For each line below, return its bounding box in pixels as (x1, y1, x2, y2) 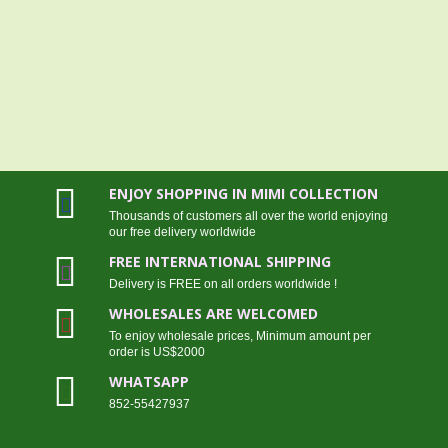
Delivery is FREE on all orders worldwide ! (108, 277, 337, 292)
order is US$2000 (108, 345, 205, 360)
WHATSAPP (108, 372, 189, 392)
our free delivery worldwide (108, 225, 256, 240)
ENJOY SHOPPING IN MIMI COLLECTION (108, 184, 378, 204)
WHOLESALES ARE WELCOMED (108, 304, 318, 324)
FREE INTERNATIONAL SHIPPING (108, 252, 331, 272)
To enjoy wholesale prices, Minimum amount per (108, 329, 371, 344)
